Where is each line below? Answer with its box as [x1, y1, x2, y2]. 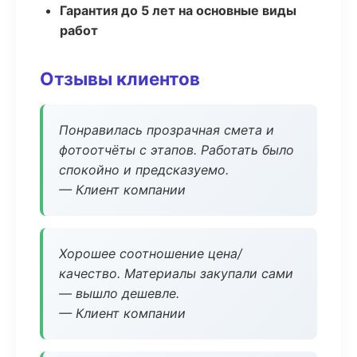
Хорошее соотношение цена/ [59, 245, 242, 261]
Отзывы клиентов [40, 68, 200, 89]
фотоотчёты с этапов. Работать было [59, 142, 294, 158]
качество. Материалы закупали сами [59, 265, 293, 281]
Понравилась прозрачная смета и [59, 122, 274, 138]
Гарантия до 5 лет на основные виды [60, 2, 296, 18]
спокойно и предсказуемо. [59, 162, 229, 178]
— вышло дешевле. [59, 285, 179, 301]
